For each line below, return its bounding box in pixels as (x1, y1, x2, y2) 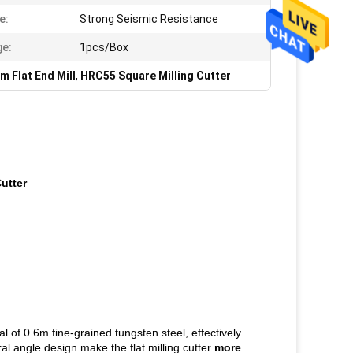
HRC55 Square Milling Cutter (80, 69, 231, 82)
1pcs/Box (80, 41, 128, 54)
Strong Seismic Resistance (80, 13, 218, 25)
